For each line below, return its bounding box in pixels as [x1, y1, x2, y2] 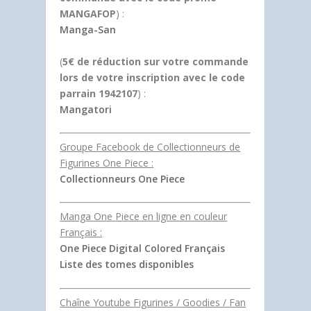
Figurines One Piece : [60, 156, 154, 169]
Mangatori [60, 102, 112, 116]
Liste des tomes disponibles [60, 258, 194, 271]
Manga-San [60, 23, 117, 37]
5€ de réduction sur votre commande [62, 54, 249, 68]
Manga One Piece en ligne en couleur [60, 210, 228, 224]
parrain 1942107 [60, 86, 138, 100]
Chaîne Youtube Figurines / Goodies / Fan [60, 295, 246, 309]
